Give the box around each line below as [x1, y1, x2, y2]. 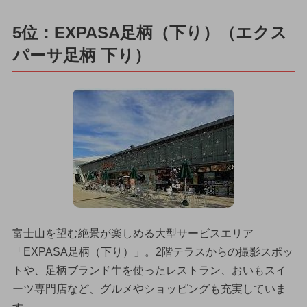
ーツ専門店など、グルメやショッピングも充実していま [12, 282, 286, 295]
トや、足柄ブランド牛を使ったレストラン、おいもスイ [12, 264, 286, 276]
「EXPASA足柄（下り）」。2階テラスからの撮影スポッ [12, 245, 293, 258]
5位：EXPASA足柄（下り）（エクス [12, 23, 287, 42]
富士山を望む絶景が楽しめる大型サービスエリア [12, 227, 254, 239]
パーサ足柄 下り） [12, 46, 151, 65]
